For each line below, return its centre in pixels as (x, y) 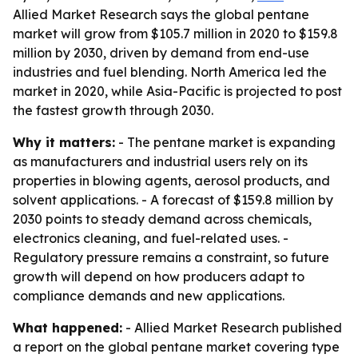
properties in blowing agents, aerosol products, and (171, 181)
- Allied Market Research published (232, 328)
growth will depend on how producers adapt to (159, 276)
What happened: (68, 328)
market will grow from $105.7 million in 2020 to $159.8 (175, 34)
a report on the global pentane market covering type (176, 347)
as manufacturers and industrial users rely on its (160, 161)
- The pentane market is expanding (225, 142)
